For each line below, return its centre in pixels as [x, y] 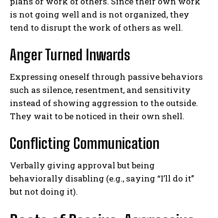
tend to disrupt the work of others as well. [96, 27]
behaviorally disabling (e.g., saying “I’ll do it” [102, 178]
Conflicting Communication [85, 143]
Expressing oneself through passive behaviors [106, 76]
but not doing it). [44, 191]
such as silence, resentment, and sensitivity [100, 90]
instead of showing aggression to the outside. [104, 103]
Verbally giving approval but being [82, 165]
